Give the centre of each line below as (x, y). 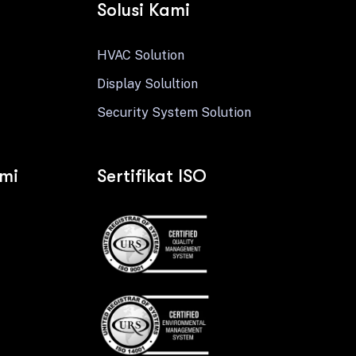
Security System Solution (174, 112)
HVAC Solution (140, 55)
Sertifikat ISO (151, 176)
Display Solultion (147, 84)
